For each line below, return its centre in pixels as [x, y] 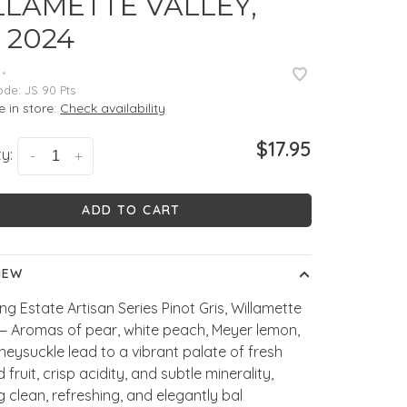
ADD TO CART [131, 210]
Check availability [113, 109]
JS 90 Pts [49, 90]
